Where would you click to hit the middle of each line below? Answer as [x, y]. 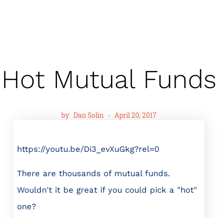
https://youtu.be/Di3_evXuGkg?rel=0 [88, 149]
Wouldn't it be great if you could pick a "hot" [107, 190]
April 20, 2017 [135, 115]
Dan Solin [88, 115]
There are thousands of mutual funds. [93, 173]
